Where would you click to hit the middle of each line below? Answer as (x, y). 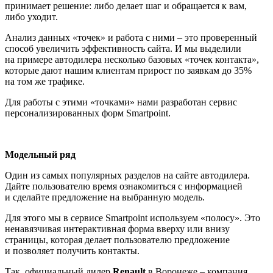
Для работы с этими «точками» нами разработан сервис (121, 102)
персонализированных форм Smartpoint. (88, 113)
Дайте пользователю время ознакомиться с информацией (124, 186)
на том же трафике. (45, 81)
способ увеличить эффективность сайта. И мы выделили (123, 48)
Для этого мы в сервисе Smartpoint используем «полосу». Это (133, 218)
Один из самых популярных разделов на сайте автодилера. (127, 175)
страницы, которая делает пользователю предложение (117, 239)
